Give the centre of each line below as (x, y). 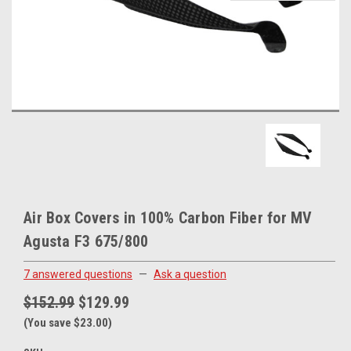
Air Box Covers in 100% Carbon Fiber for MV (168, 218)
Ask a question (190, 274)
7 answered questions (78, 274)
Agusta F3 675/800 (86, 241)
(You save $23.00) (68, 322)
